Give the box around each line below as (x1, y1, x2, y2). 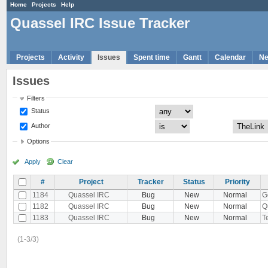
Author (29, 121, 51, 129)
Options (27, 138, 50, 145)
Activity (58, 53, 84, 62)
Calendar (215, 53, 246, 62)
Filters (27, 94, 45, 102)
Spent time (133, 53, 170, 62)
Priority (224, 177, 250, 186)
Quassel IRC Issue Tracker (10, 15, 190, 32)
